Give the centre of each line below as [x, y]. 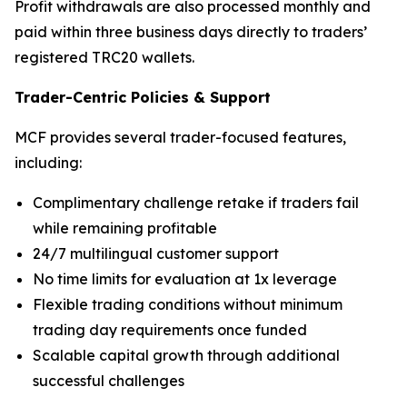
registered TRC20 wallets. [104, 57]
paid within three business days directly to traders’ [191, 32]
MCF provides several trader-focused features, [180, 137]
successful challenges [109, 381]
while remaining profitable [125, 228]
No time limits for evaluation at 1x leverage [185, 279]
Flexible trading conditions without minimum [188, 304]
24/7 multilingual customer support [156, 253]
